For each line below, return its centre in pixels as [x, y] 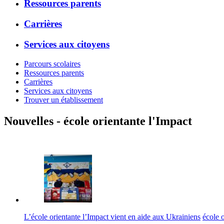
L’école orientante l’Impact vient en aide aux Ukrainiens [112, 217]
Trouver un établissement [63, 99]
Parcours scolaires [52, 63]
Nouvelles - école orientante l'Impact [98, 121]
